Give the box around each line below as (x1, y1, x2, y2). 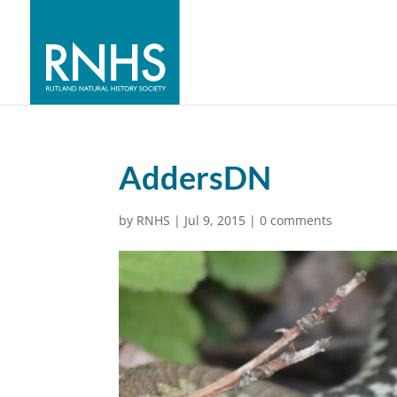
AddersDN (119, 158, 272, 197)
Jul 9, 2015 (184, 212, 246, 229)
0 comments (260, 212, 333, 229)
